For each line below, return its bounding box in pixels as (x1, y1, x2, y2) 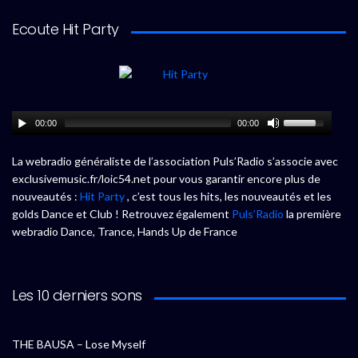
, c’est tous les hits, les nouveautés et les (125, 189, 332, 204)
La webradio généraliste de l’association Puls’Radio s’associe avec (12, 154, 338, 169)
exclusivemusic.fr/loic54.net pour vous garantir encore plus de (12, 172, 320, 186)
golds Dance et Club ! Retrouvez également (12, 207, 232, 221)
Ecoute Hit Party (12, 19, 119, 39)
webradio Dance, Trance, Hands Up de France (12, 225, 237, 239)
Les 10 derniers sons (12, 285, 142, 306)
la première (284, 207, 341, 221)
